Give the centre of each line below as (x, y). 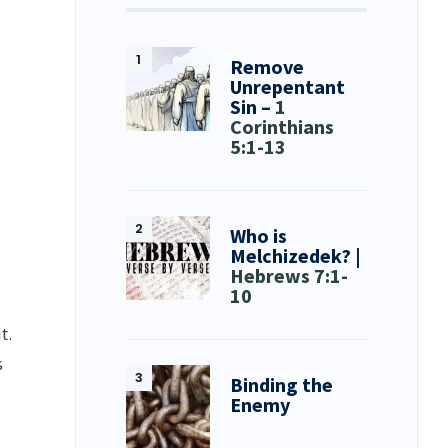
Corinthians (282, 126)
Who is (259, 235)
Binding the (282, 384)
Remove (267, 66)
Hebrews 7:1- (289, 275)
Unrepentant (288, 86)
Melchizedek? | (296, 255)
